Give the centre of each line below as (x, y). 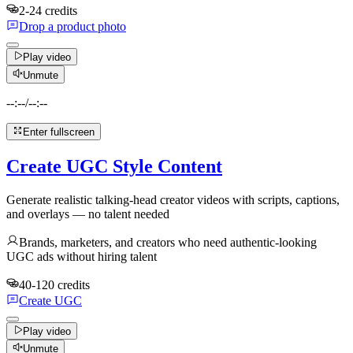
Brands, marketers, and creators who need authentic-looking (168, 242)
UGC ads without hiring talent (82, 256)
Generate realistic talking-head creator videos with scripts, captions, (173, 199)
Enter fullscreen (59, 132)
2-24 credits (48, 10)
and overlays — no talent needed (88, 214)
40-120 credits (54, 284)
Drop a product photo (72, 26)
